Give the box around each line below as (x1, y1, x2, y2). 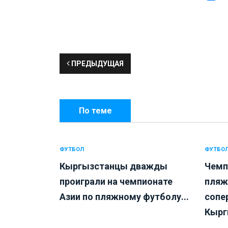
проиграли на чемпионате (60, 176, 173, 187)
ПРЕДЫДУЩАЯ (70, 60, 124, 68)
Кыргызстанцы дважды (60, 161, 167, 172)
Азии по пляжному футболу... (60, 191, 189, 203)
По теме (78, 106, 112, 116)
